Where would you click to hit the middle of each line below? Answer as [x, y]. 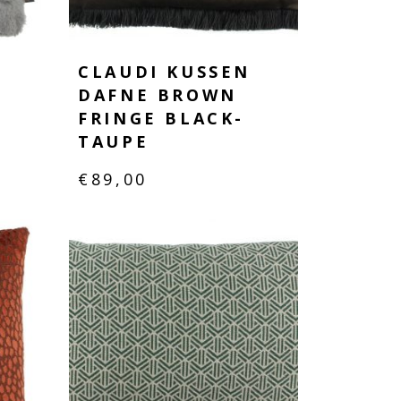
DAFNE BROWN [158, 94]
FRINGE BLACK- [161, 118]
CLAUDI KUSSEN [164, 71]
